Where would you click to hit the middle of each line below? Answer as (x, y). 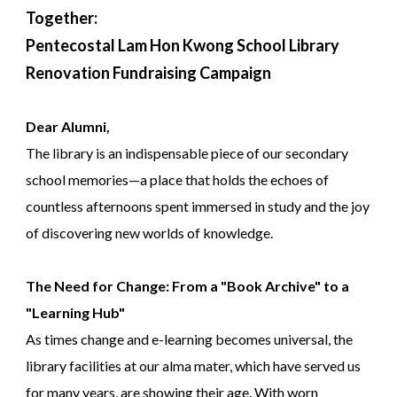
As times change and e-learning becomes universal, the (189, 339)
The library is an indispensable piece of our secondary (187, 153)
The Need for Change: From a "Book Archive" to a (187, 286)
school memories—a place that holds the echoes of (177, 180)
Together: (61, 18)
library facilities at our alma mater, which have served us (193, 366)
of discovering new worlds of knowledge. (149, 233)
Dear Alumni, (67, 127)
